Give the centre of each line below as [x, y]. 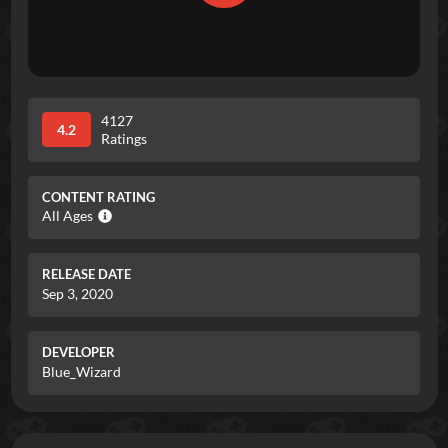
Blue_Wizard [81, 371]
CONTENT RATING [98, 197]
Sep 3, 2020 [77, 294]
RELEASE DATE [86, 275]
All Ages [67, 216]
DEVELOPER [78, 353]
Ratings [124, 138]
